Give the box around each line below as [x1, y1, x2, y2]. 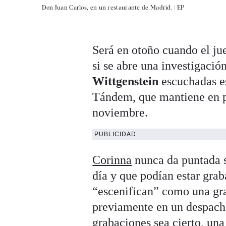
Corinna [92, 153, 132, 166]
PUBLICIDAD [94, 130, 137, 138]
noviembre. [92, 105, 148, 119]
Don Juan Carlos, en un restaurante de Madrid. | [41, 3, 177, 11]
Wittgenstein [92, 74, 159, 88]
